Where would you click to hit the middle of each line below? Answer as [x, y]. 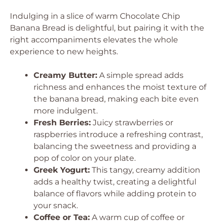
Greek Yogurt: [62, 170]
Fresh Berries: [62, 123]
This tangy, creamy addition [145, 170]
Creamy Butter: [65, 75]
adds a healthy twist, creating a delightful [115, 182]
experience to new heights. [64, 52]
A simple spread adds [140, 75]
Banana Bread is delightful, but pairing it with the [107, 28]
